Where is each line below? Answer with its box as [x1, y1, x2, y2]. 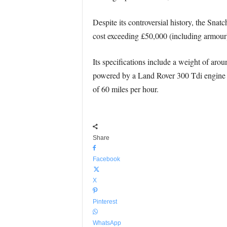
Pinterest [92, 198, 117, 205]
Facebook [92, 156, 120, 163]
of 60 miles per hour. [92, 84, 159, 94]
